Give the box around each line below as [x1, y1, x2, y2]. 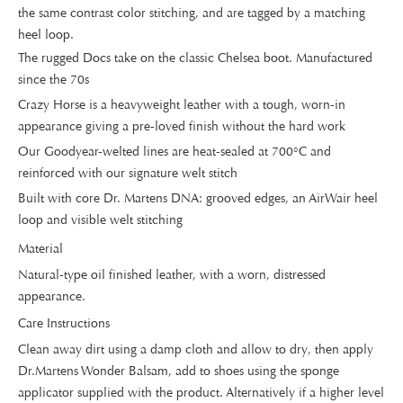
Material [18, 241, 63, 256]
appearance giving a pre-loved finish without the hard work [18, 119, 345, 134]
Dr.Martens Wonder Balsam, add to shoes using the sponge [18, 363, 339, 379]
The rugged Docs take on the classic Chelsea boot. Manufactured [18, 50, 372, 66]
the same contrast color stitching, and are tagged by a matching [18, 5, 365, 21]
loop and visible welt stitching [18, 212, 183, 228]
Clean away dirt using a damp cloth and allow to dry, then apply [18, 342, 373, 357]
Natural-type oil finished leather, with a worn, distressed [18, 267, 326, 282]
